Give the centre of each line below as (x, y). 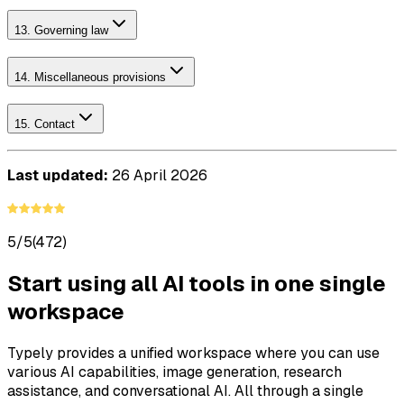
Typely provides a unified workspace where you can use (193, 353)
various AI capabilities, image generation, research (174, 372)
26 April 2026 (158, 176)
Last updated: (58, 176)
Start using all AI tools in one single (197, 284)
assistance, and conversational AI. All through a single (185, 391)
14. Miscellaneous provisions (90, 77)
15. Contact (45, 124)
